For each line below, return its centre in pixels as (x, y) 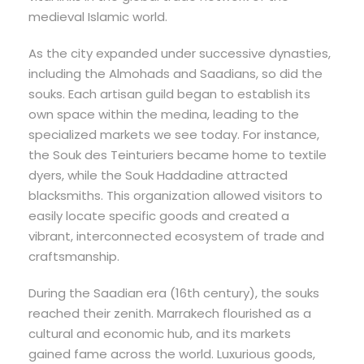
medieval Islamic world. (98, 17)
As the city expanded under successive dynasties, (180, 54)
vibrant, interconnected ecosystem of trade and (176, 236)
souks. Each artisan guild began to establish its (169, 94)
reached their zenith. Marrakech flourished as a (170, 314)
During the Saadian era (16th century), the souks (174, 293)
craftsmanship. (74, 257)
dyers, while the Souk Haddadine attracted (158, 175)
